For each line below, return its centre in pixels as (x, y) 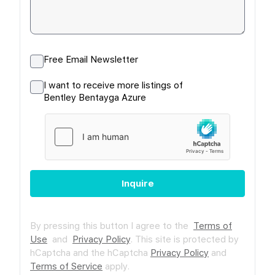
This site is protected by (187, 239)
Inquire (137, 183)
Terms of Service (66, 266)
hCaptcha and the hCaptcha (90, 253)
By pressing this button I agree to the (112, 226)
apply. (116, 266)
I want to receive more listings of (113, 85)
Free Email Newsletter (91, 59)
